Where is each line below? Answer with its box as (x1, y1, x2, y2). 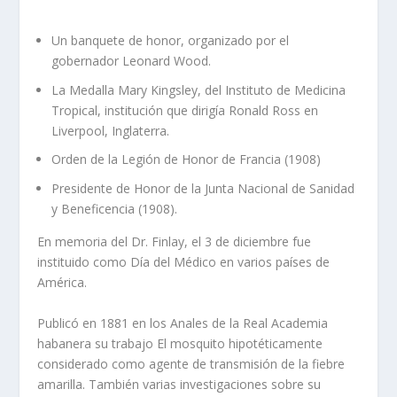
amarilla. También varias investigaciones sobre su (37, 375, 322, 393)
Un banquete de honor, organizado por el (51, 31, 290, 49)
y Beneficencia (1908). (51, 200, 178, 218)
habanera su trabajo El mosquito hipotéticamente (37, 334, 323, 352)
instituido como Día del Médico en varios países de (37, 253, 331, 271)
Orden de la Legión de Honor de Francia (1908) (51, 151, 322, 168)
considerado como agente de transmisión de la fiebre (37, 354, 346, 372)
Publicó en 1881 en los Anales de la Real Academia (37, 314, 329, 331)
